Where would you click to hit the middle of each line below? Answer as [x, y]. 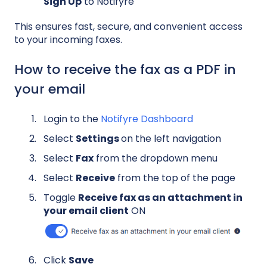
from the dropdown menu [156, 158]
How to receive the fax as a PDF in [125, 70]
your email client [86, 211]
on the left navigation [171, 138]
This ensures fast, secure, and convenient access [128, 27]
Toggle [61, 198]
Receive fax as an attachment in [160, 198]
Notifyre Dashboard [147, 119]
